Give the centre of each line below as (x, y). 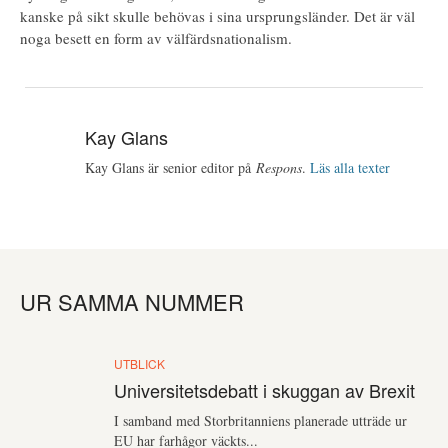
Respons (279, 168)
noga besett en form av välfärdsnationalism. (156, 38)
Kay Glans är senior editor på (171, 168)
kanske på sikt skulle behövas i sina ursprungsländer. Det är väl (217, 16)
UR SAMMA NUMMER (132, 302)
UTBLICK (140, 364)
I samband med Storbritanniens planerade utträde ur (261, 421)
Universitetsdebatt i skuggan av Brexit (265, 390)
